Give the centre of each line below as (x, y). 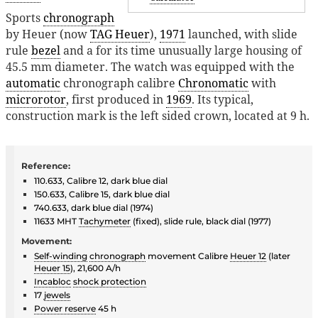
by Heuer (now (48, 34)
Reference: (46, 165)
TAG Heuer (120, 34)
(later (278, 256)
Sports (24, 17)
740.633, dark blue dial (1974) (94, 207)
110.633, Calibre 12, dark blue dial (101, 180)
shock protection (110, 281)
